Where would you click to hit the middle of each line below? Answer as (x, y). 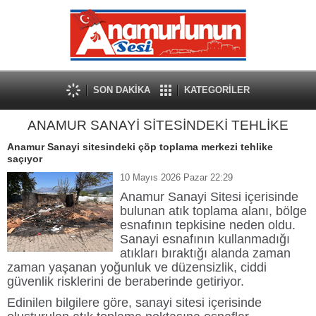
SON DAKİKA (122, 90)
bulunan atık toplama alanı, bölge (213, 211)
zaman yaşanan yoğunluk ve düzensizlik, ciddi (137, 267)
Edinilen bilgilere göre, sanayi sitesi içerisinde (134, 303)
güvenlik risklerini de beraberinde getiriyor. (126, 281)
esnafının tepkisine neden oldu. (208, 225)
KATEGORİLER (217, 90)
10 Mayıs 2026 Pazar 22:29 (176, 177)
